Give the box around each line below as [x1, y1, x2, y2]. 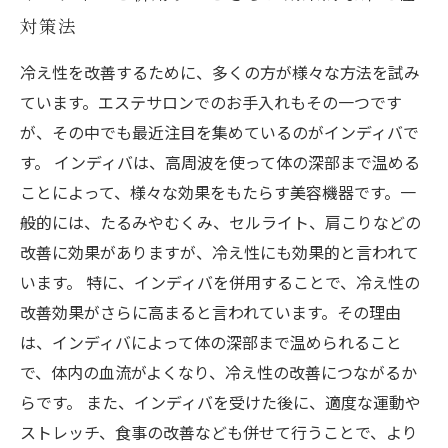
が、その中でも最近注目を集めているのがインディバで [20, 120, 419, 144]
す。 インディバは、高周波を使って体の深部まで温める [20, 150, 420, 174]
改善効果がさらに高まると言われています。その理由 [20, 300, 401, 324]
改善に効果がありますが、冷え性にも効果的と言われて [20, 240, 419, 264]
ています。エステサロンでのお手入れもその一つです [20, 90, 402, 114]
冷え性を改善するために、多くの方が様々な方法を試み [20, 60, 420, 84]
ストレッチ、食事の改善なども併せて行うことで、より [20, 420, 418, 444]
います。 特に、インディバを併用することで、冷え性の [20, 270, 420, 294]
